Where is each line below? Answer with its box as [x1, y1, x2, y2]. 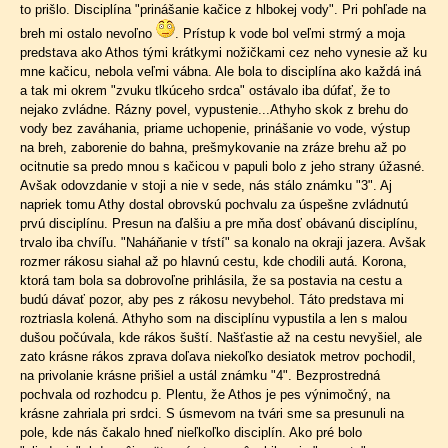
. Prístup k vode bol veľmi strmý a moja [175, 26, 405, 41]
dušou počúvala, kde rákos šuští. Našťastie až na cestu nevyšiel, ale [20, 330, 422, 345]
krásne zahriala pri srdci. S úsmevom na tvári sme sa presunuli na [20, 406, 404, 421]
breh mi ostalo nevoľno [20, 26, 156, 41]
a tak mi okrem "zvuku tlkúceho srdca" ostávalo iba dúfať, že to [20, 83, 390, 98]
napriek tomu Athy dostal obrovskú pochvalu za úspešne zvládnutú [20, 197, 408, 212]
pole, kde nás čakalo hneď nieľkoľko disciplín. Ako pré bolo [20, 425, 362, 440]
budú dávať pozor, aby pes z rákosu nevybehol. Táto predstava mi [20, 292, 404, 307]
